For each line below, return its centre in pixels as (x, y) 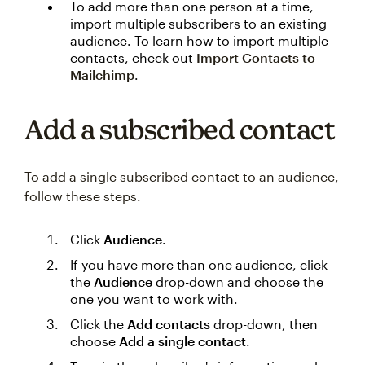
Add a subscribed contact (180, 129)
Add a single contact (182, 341)
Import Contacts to (256, 57)
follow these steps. (83, 196)
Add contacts (169, 324)
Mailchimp (102, 75)
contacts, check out (133, 57)
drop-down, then (264, 324)
